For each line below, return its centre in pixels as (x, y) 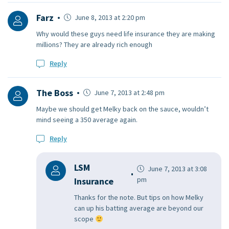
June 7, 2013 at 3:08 (177, 169)
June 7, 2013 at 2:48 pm (129, 93)
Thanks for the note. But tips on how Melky (139, 198)
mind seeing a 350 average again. (87, 120)
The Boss (55, 93)
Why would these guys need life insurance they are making (126, 34)
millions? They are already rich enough (94, 45)
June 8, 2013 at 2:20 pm (109, 18)
